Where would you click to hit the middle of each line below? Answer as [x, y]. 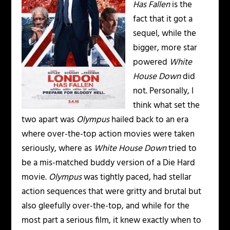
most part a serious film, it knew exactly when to [112, 221]
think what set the [167, 106]
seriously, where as [58, 149]
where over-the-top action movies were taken [108, 134]
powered [151, 62]
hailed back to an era [149, 120]
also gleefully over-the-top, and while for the [106, 206]
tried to [182, 149]
